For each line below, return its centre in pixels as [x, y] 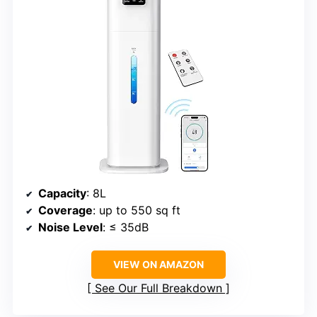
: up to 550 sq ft [137, 210]
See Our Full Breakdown [158, 288]
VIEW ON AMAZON [158, 264]
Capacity [62, 193]
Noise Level [70, 227]
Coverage [65, 210]
